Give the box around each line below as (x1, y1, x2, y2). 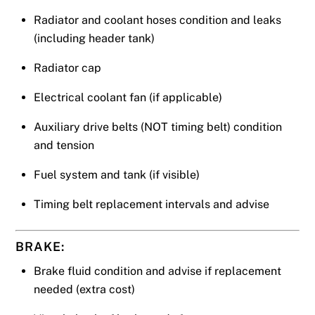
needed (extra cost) (34, 283, 135, 297)
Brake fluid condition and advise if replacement (34, 264, 281, 278)
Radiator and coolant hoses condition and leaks (34, 13, 281, 27)
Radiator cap (34, 61, 101, 75)
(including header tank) (34, 32, 155, 46)
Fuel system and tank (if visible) (34, 168, 200, 182)
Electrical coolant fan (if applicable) (34, 91, 222, 105)
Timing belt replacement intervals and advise (34, 198, 269, 212)
